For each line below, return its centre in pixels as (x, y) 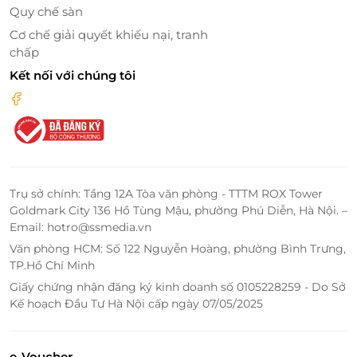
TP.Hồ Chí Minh (52, 265)
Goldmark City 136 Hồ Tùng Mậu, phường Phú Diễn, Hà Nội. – (178, 210)
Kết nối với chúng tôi (73, 75)
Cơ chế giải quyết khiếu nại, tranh (109, 34)
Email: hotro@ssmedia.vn (80, 227)
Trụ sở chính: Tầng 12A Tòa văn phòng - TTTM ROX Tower (166, 193)
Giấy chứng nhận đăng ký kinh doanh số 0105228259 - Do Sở (178, 286)
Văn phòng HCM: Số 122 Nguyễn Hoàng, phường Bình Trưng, (178, 248)
